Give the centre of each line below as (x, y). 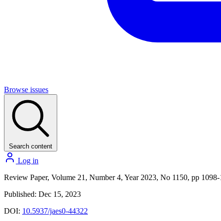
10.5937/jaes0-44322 (55, 211)
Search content (31, 146)
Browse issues (26, 90)
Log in (27, 161)
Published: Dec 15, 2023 (42, 194)
